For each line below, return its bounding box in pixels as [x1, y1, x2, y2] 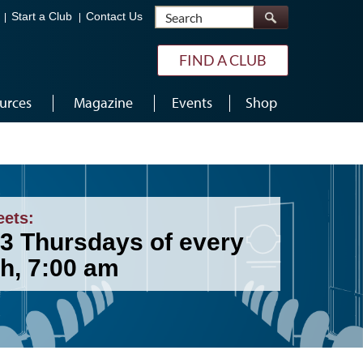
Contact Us [86, 11, 143, 23]
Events [171, 93, 212, 112]
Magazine [74, 93, 133, 112]
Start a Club [11, 11, 72, 23]
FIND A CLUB [179, 51, 267, 69]
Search [253, 5, 291, 21]
